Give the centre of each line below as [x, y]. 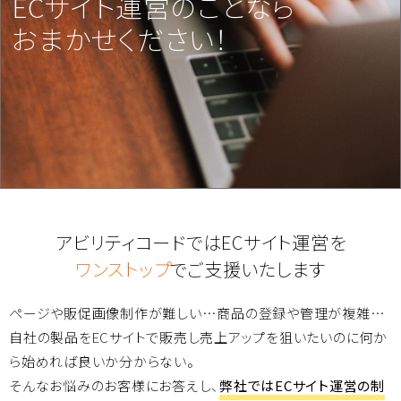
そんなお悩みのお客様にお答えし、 [114, 386]
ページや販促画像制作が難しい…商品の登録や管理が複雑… [197, 313]
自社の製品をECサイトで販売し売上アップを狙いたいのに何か [198, 337]
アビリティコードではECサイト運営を [200, 243]
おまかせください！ [120, 39]
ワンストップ [123, 269]
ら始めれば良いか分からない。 [102, 362]
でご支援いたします [248, 269]
